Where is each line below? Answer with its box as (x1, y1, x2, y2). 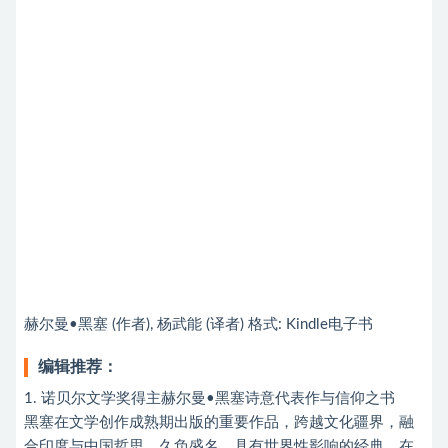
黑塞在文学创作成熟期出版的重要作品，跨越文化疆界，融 (24, 415, 414, 430)
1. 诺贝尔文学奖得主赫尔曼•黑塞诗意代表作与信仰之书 (24, 391, 395, 406)
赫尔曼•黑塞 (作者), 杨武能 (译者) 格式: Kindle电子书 (24, 317, 373, 332)
